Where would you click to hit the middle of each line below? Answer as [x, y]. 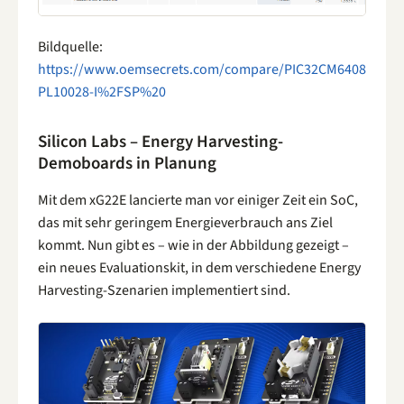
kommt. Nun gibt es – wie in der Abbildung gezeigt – [193, 245]
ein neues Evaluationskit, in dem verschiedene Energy [199, 267]
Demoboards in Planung [127, 163]
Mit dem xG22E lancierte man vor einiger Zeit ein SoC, [198, 200]
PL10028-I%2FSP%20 [102, 92]
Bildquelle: [70, 47]
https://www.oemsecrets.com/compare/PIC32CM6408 [202, 70]
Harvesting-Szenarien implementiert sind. [164, 290]
